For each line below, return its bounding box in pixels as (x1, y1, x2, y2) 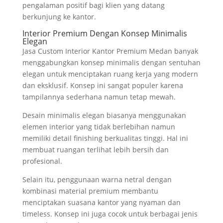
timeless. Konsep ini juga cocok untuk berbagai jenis (22, 209, 198, 219)
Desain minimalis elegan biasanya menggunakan (22, 111, 186, 120)
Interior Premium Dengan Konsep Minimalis (22, 28, 187, 39)
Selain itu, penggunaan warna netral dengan (22, 175, 172, 184)
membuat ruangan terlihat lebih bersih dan (22, 145, 169, 154)
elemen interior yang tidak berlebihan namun (22, 122, 175, 131)
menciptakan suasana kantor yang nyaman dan (22, 198, 181, 207)
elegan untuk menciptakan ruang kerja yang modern (22, 69, 198, 79)
